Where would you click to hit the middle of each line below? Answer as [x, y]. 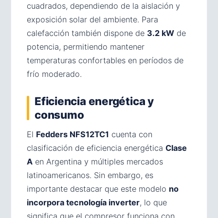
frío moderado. [54, 74]
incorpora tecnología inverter [83, 202]
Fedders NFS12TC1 [73, 134]
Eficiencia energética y [94, 101]
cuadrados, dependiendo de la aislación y [103, 6]
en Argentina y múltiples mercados [98, 162]
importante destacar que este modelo [98, 189]
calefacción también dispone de [87, 33]
